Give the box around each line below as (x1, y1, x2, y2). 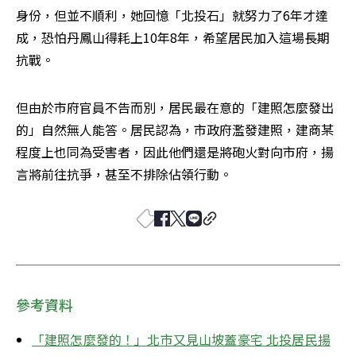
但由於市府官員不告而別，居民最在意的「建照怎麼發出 (16, 97, 334, 117)
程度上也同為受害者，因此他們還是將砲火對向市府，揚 (16, 141, 334, 161)
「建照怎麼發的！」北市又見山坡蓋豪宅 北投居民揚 (32, 329, 331, 349)
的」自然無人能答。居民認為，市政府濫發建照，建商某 (16, 119, 334, 139)
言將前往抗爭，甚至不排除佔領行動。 (16, 164, 232, 184)
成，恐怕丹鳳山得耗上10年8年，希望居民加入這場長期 (16, 27, 330, 47)
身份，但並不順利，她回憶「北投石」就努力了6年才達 (16, 5, 328, 25)
